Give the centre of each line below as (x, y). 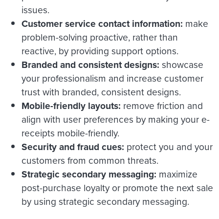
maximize (178, 174)
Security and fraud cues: (74, 147)
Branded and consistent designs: (92, 65)
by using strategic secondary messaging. (105, 201)
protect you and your (170, 147)
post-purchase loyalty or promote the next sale (117, 188)
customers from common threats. (90, 160)
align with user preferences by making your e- (116, 119)
